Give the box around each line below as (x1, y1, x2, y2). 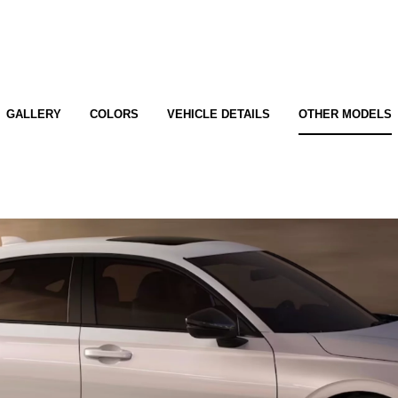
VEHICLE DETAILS (167, 107, 270, 121)
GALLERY (6, 107, 61, 121)
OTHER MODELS (298, 107, 392, 121)
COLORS (90, 107, 139, 121)
